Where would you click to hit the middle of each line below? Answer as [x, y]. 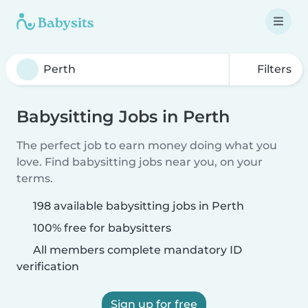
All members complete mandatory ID [136, 250]
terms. [35, 178]
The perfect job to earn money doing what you [147, 145]
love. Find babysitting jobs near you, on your [140, 162]
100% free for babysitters [101, 228]
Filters [273, 69]
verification [48, 266]
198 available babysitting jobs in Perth [139, 206]
